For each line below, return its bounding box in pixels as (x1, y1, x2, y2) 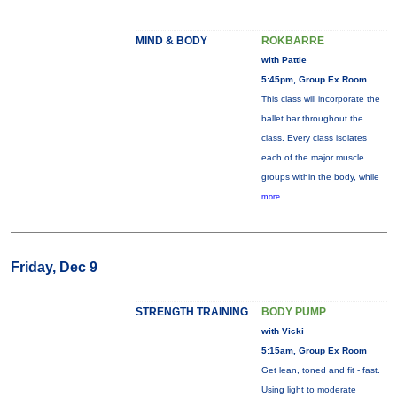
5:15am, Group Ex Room (261, 346, 367, 355)
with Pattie (261, 55, 307, 65)
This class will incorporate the (261, 94, 380, 104)
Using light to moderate (261, 385, 356, 394)
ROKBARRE (261, 35, 324, 47)
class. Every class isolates (261, 133, 367, 143)
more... (261, 192, 288, 201)
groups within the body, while (261, 172, 379, 182)
